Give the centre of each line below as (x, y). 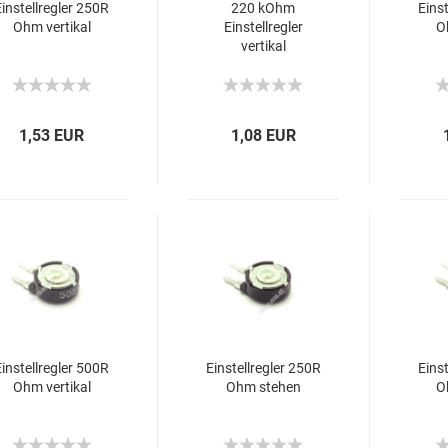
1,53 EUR (52, 135)
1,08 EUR (264, 135)
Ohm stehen (263, 387)
